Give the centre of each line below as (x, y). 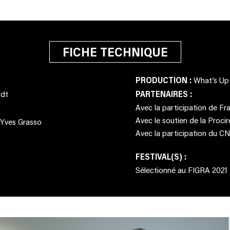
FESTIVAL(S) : (161, 156)
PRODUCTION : (165, 80)
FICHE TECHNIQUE (115, 52)
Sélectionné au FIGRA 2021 (181, 170)
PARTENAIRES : (164, 94)
